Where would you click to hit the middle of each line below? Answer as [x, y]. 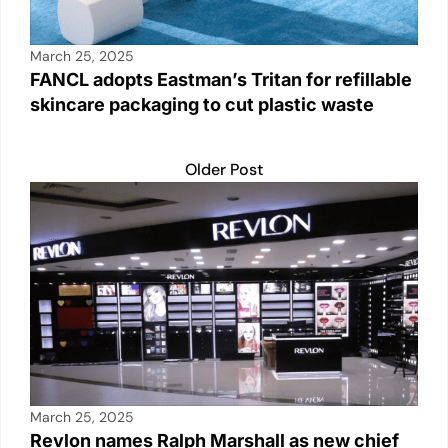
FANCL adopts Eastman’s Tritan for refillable [221, 79]
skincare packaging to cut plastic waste [202, 104]
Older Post [224, 169]
